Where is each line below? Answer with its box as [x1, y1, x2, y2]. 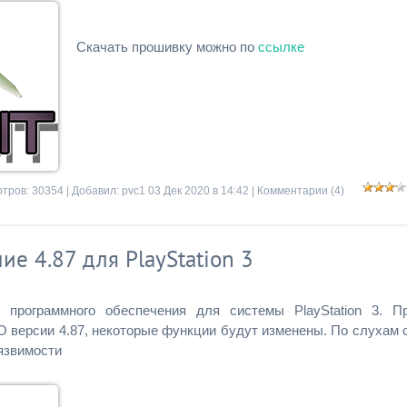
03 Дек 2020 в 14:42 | [145, 184, 257, 197]
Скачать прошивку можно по [76, 39, 258, 55]
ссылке [258, 39, 304, 55]
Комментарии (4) [257, 184, 344, 197]
